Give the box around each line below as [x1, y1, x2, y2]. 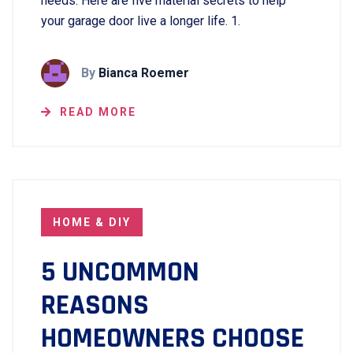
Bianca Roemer [98, 65, 189, 80]
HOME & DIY [53, 216, 131, 229]
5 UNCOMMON [41, 255, 199, 290]
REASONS [41, 288, 149, 323]
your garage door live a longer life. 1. [41, 13, 240, 28]
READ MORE [60, 106, 136, 118]
